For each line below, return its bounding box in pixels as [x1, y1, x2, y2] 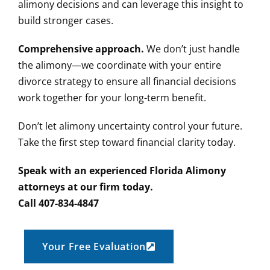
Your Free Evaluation [42, 240, 146, 253]
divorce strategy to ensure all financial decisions [18, 75, 236, 88]
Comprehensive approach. [18, 42, 144, 55]
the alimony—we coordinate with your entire [18, 58, 221, 72]
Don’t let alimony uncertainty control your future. [18, 119, 242, 133]
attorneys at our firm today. [18, 180, 153, 193]
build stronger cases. [18, 14, 113, 27]
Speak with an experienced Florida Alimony [18, 164, 226, 177]
